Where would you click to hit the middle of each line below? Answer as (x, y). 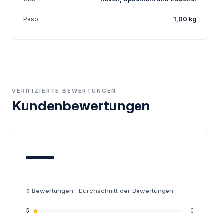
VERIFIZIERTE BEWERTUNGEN (64, 91)
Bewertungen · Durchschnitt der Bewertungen (102, 191)
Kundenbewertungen (81, 106)
